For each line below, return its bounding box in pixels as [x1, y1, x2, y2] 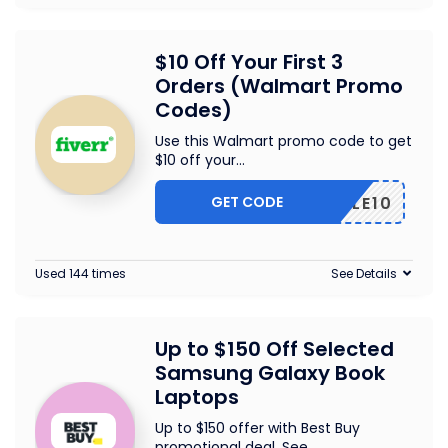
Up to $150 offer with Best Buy [155, 418, 360, 438]
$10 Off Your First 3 [155, 48, 343, 76]
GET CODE [211, 192, 284, 212]
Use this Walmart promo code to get [155, 131, 412, 151]
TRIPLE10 [310, 192, 393, 215]
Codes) [155, 96, 232, 124]
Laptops [155, 383, 239, 411]
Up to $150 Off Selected [155, 335, 394, 363]
